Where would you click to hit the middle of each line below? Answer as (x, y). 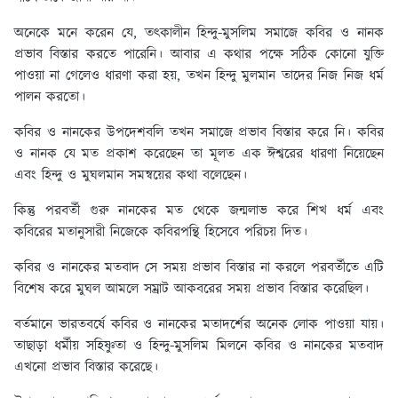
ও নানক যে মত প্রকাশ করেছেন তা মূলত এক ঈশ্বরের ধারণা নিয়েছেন (199, 155)
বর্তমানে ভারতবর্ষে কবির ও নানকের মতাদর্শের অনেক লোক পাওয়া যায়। (199, 325)
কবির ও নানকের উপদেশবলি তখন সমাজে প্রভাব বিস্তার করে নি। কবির (199, 133)
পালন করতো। (52, 98)
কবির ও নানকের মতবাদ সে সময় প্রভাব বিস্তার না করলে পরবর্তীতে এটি (199, 268)
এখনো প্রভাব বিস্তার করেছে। (86, 368)
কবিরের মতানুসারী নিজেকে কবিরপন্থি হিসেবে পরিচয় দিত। (163, 233)
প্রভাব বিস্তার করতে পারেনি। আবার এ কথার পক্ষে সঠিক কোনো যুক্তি (199, 55)
